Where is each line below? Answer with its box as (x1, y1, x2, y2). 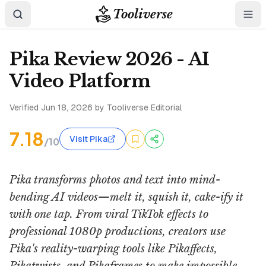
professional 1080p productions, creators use (9, 225, 226, 238)
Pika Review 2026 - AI (9, 48, 210, 70)
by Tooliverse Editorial (93, 103, 182, 112)
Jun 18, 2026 (41, 103, 93, 112)
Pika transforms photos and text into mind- (9, 173, 220, 186)
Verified (9, 103, 41, 112)
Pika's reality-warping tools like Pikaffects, (9, 242, 217, 255)
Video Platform (9, 70, 151, 92)
